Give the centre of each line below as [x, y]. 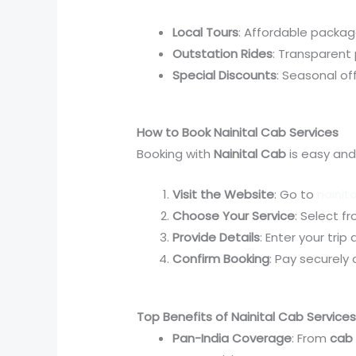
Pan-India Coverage [232, 338]
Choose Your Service [234, 216]
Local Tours [206, 32]
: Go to [296, 195]
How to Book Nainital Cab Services [238, 133]
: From [311, 338]
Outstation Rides [223, 53]
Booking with [176, 154]
